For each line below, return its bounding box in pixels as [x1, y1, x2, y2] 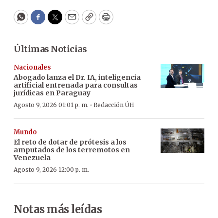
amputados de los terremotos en [14, 145, 130, 154]
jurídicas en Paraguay [14, 88, 91, 97]
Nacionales [14, 63, 51, 72]
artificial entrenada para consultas [14, 80, 138, 90]
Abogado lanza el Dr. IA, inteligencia [14, 73, 141, 82]
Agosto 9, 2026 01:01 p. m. [14, 101, 89, 109]
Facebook [37, 16, 78, 27]
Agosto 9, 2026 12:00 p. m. [14, 165, 89, 173]
